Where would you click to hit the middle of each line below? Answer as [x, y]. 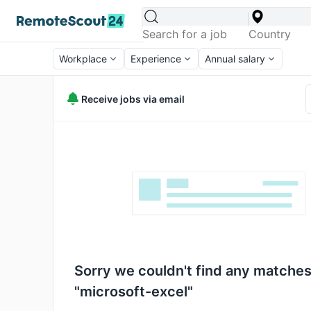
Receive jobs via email [133, 99]
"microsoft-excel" [133, 292]
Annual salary [235, 59]
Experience [156, 59]
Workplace [83, 59]
